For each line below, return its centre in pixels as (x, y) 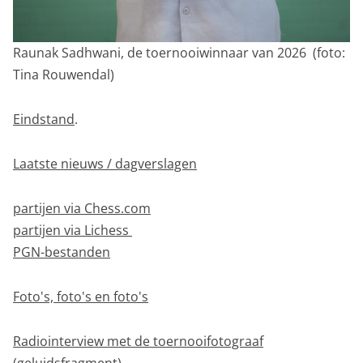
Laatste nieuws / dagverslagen (105, 163)
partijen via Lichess (73, 230)
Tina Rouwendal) (64, 74)
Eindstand (44, 119)
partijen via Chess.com (82, 208)
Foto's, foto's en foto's (81, 296)
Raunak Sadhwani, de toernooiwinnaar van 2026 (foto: (179, 52)
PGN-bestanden (62, 252)
